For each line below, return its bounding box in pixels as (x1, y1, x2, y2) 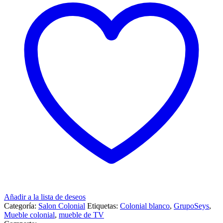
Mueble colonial (4, 211, 55, 220)
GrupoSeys (174, 202, 209, 211)
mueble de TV (59, 211, 104, 220)
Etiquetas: (87, 202, 120, 211)
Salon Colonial (38, 202, 85, 211)
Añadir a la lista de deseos (4, 193, 86, 202)
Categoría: (4, 202, 38, 211)
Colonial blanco (120, 202, 170, 211)
